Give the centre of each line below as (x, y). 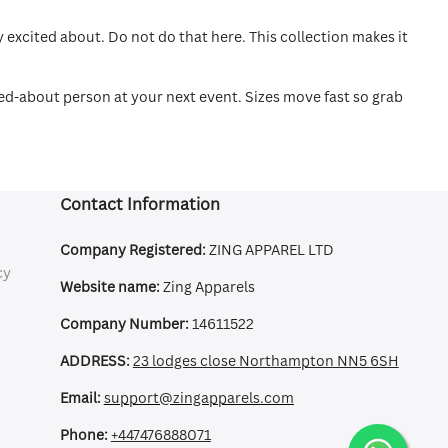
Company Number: (124, 323)
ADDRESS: (94, 360)
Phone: (83, 434)
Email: (80, 397)
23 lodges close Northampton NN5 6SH (265, 360)
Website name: (111, 286)
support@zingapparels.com (198, 397)
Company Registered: (132, 249)
